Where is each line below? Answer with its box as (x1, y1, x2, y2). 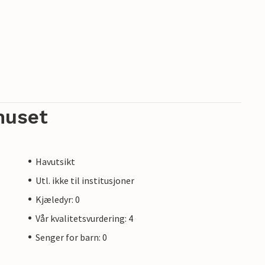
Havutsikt (35, 155, 75, 167)
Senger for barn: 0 (35, 231, 107, 243)
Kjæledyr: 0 (35, 193, 80, 205)
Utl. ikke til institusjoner (35, 174, 134, 186)
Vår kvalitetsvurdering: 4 (35, 212, 133, 224)
